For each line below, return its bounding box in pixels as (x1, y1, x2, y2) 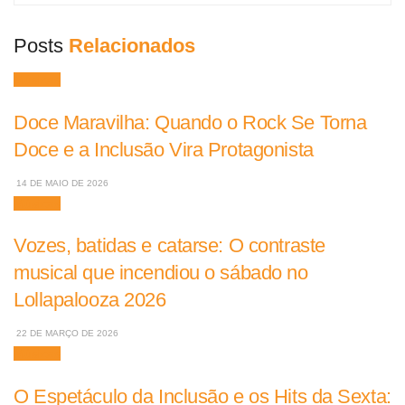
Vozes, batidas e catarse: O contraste (14, 234, 325, 258)
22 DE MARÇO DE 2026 (14, 328, 118, 339)
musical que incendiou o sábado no (14, 261, 308, 285)
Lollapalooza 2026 (14, 288, 166, 312)
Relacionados (69, 33, 195, 57)
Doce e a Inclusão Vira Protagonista (14, 137, 314, 161)
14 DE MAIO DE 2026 (14, 177, 108, 188)
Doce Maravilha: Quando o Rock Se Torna (14, 110, 367, 134)
